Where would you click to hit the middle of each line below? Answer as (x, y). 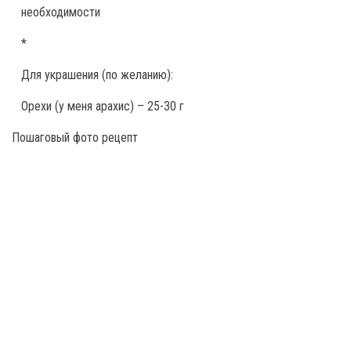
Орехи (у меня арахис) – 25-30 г (103, 106)
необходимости (61, 12)
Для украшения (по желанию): (97, 75)
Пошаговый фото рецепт (75, 138)
